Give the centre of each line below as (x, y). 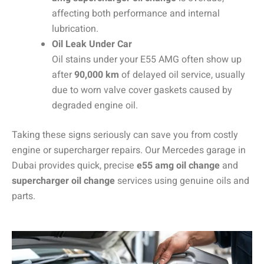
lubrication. (75, 29)
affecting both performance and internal (136, 14)
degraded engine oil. (95, 106)
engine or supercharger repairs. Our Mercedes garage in (129, 151)
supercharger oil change (63, 181)
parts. (24, 197)
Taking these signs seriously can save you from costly (125, 135)
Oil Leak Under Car (92, 44)
